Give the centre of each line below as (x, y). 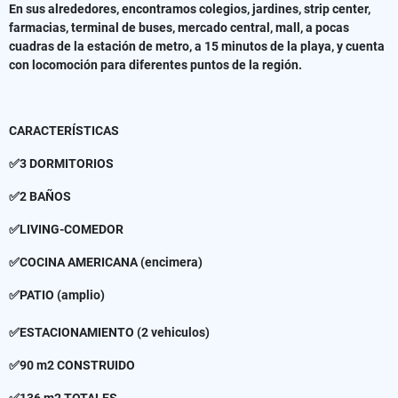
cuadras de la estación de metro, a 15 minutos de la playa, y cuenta (197, 46)
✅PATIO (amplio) (57, 295)
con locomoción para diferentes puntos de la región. (155, 64)
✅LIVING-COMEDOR (69, 229)
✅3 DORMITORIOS (61, 163)
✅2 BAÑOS (40, 196)
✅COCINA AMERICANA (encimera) (106, 262)
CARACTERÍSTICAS (65, 130)
